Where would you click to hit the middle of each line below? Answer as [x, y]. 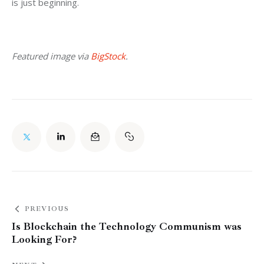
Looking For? [44, 239]
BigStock [108, 56]
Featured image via [51, 56]
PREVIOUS [47, 209]
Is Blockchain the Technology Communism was [127, 226]
